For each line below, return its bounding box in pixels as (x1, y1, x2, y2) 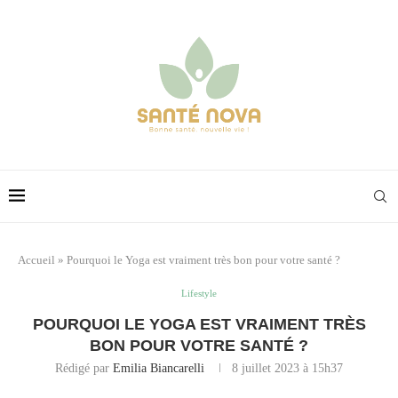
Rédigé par (55, 361, 113, 375)
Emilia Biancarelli (113, 361, 204, 375)
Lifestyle (181, 287, 217, 298)
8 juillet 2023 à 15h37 (232, 361, 343, 375)
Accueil (18, 252, 55, 267)
